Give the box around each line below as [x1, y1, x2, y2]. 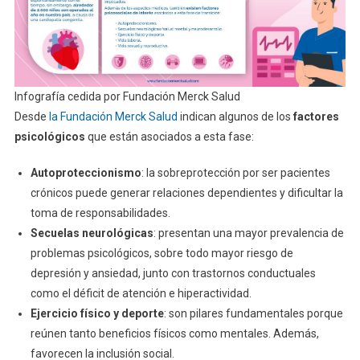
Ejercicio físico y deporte [30, 307, 164, 321]
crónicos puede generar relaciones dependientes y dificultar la [30, 186, 343, 200]
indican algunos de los [177, 110, 293, 124]
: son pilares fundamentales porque [163, 307, 343, 321]
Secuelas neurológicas [30, 227, 153, 240]
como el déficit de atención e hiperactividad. [30, 287, 252, 301]
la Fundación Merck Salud [48, 110, 178, 124]
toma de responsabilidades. [30, 207, 170, 220]
